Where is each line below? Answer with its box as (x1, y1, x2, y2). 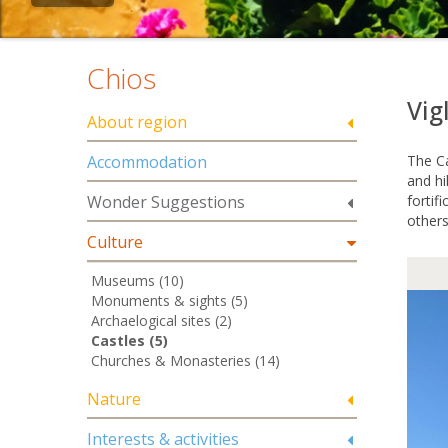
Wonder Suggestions (87, 191, 245, 213)
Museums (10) (91, 271, 184, 290)
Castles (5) (91, 331, 168, 350)
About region (87, 111, 187, 133)
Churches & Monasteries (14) (91, 351, 280, 370)
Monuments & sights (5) (91, 291, 248, 310)
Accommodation (87, 151, 207, 173)
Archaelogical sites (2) (91, 311, 232, 330)
